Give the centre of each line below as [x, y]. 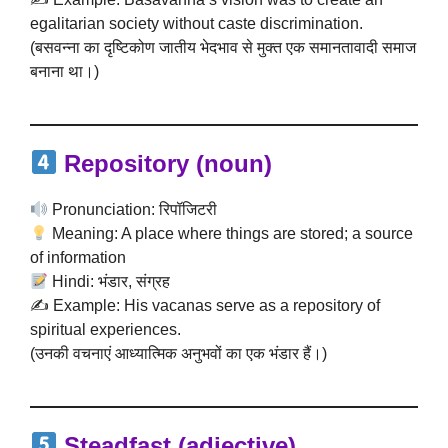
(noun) [231, 163]
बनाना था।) [64, 71]
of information [78, 257]
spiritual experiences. [105, 329]
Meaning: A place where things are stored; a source [231, 233]
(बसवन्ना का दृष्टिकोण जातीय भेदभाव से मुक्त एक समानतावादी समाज [223, 47]
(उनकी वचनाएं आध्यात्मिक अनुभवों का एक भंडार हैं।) [178, 353]
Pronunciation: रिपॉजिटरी [133, 209]
